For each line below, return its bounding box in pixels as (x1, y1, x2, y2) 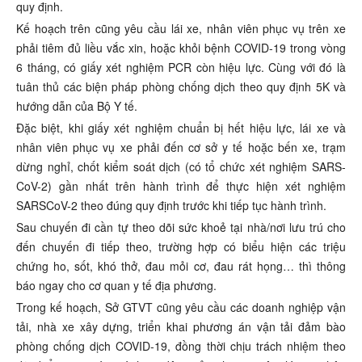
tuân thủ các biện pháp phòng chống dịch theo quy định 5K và (16, 78, 346, 95)
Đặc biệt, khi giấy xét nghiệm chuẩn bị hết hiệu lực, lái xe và (16, 119, 346, 136)
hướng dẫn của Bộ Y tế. (16, 97, 137, 114)
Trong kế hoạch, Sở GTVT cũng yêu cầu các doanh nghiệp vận (16, 298, 346, 315)
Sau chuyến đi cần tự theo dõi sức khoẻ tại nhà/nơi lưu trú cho (16, 218, 346, 235)
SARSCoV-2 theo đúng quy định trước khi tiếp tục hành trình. (16, 196, 326, 213)
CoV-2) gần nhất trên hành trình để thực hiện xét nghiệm (16, 177, 346, 194)
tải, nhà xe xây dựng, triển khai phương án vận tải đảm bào (16, 318, 346, 335)
